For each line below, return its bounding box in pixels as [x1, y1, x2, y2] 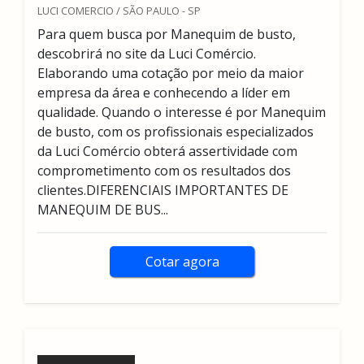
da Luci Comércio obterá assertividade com [37, 142, 297, 160]
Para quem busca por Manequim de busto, [37, 25, 296, 43]
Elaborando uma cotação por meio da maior [37, 64, 304, 82]
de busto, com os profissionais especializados [37, 123, 314, 141]
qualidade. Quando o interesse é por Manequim [37, 103, 326, 121]
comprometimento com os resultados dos [37, 162, 291, 180]
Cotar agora [145, 253, 219, 271]
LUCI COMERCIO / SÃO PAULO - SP [37, 3, 201, 18]
